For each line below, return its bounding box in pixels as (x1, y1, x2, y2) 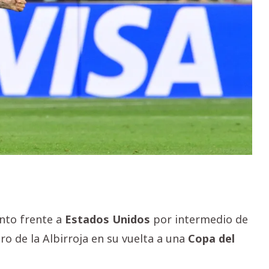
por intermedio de (150, 212, 248, 227)
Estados (65, 212, 109, 227)
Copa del (188, 231, 235, 246)
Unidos (112, 212, 150, 227)
